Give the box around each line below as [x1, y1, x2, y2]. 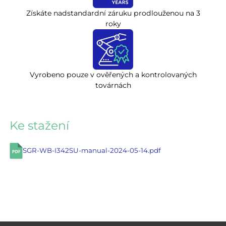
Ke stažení [9, 118, 69, 133]
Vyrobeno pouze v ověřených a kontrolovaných [29, 70, 197, 79]
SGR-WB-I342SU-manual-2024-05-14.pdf [22, 146, 161, 155]
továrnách [95, 80, 131, 90]
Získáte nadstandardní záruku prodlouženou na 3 [26, 8, 200, 18]
